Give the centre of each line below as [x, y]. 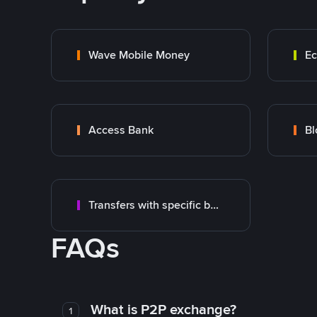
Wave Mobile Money [139, 55]
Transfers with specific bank [214, 205]
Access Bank [121, 130]
